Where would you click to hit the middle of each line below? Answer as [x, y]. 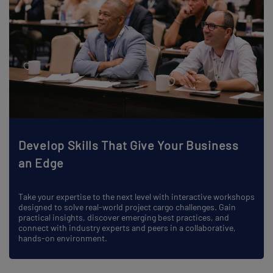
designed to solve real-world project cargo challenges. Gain [127, 207]
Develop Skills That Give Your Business [129, 145]
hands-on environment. [63, 238]
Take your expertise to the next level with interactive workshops [136, 196]
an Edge [41, 162]
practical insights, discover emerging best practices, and [124, 217]
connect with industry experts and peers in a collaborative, [127, 227]
